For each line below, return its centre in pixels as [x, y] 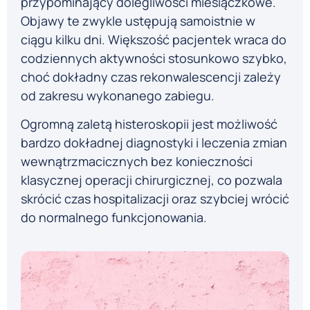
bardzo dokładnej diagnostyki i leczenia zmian [154, 143]
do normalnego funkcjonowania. [114, 218]
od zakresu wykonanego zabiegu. [118, 95]
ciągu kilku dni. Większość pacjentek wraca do [154, 39]
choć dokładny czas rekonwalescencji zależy [151, 76]
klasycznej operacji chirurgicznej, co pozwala [152, 180]
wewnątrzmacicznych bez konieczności [137, 162]
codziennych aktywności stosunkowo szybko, [154, 58]
